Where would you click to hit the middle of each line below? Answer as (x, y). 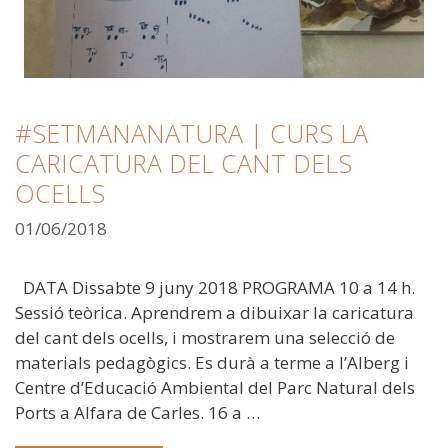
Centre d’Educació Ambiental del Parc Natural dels (215, 388)
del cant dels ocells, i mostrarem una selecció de (205, 338)
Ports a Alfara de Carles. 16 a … (137, 413)
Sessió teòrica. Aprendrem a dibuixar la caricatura (214, 313)
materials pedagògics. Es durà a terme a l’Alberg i (212, 363)
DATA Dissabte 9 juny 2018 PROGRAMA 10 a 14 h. (215, 288)
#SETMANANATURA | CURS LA (191, 132)
